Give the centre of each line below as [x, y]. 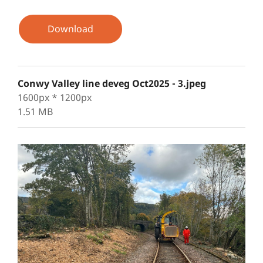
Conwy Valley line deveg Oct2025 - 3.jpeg [112, 83]
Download [70, 29]
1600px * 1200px [55, 97]
